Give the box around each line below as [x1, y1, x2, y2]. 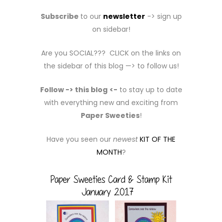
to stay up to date [117, 85, 182, 95]
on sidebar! [92, 24, 130, 34]
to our [80, 11, 103, 21]
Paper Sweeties [80, 111, 140, 120]
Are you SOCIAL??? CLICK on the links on [41, 48, 181, 58]
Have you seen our [47, 134, 113, 144]
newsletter [103, 11, 145, 21]
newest [113, 134, 138, 144]
